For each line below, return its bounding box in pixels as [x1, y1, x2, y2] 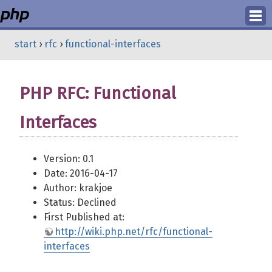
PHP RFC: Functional [19, 83, 176, 103]
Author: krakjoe [44, 182, 112, 194]
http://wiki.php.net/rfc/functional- [55, 226, 212, 237]
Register [117, 65, 155, 76]
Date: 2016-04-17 [44, 168, 118, 179]
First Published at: [44, 211, 124, 223]
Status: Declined [44, 197, 117, 208]
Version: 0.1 [44, 153, 93, 165]
